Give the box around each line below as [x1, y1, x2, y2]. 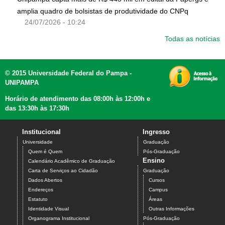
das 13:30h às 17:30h [5, 104, 69, 113]
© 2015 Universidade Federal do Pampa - [5, 69, 132, 77]
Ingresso [143, 128, 170, 136]
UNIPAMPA [5, 79, 39, 87]
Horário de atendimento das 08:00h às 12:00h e [5, 95, 150, 103]
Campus [149, 187, 168, 193]
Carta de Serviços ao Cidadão [28, 168, 98, 174]
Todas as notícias [165, 35, 220, 43]
